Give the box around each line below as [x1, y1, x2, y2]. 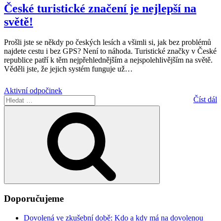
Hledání [155, 107, 177, 114]
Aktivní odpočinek [4, 86, 62, 95]
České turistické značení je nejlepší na [4, 1, 196, 15]
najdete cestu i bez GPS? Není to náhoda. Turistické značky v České [4, 47, 217, 56]
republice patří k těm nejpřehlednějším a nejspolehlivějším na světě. [4, 56, 213, 65]
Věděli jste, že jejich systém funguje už [4, 65, 125, 74]
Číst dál [193, 95, 217, 104]
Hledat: [3, 95, 26, 104]
